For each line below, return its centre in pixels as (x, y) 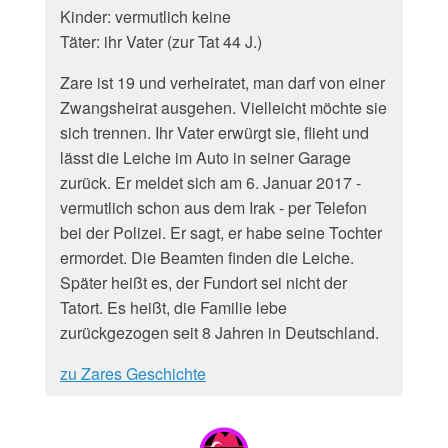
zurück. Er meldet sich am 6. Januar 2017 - (210, 182)
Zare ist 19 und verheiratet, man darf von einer (222, 82)
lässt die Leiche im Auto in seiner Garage (205, 157)
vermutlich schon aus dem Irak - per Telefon (213, 207)
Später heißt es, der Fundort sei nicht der (203, 282)
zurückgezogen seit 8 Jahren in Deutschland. (219, 332)
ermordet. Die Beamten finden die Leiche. (207, 257)
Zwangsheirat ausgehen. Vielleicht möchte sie (223, 107)
